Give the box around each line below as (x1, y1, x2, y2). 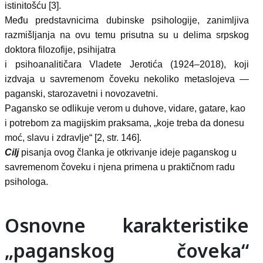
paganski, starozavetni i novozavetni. (5, 89, 158, 99)
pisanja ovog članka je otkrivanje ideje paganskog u (19, 147, 237, 157)
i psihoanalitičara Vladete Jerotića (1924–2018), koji (5, 59, 249, 69)
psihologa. (5, 177, 48, 187)
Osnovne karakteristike (5, 213, 249, 238)
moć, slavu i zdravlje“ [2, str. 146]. (5, 133, 141, 143)
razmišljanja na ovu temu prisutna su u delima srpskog (5, 30, 249, 40)
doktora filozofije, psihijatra (5, 45, 116, 55)
